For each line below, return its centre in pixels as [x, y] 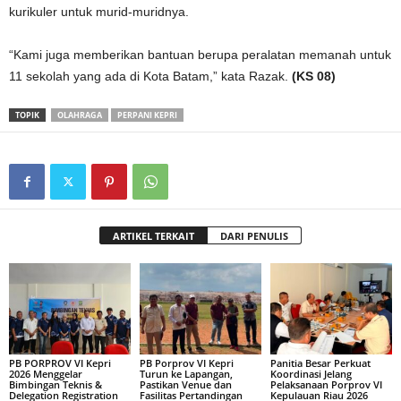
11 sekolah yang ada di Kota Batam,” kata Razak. [150, 76]
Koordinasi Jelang [311, 373]
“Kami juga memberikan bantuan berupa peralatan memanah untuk [200, 55]
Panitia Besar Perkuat [320, 363]
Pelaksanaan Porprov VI [326, 384]
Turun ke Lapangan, [186, 373]
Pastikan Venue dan [185, 384]
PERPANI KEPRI [147, 115]
